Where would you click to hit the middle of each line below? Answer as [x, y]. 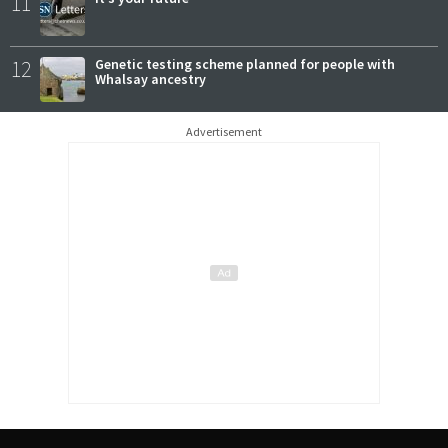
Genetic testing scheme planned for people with [245, 63]
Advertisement [224, 131]
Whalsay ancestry [150, 78]
